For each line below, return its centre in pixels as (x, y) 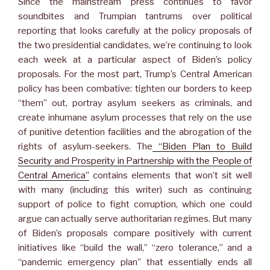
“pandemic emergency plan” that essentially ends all (135, 262)
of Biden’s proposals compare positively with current (135, 234)
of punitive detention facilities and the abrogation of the (135, 132)
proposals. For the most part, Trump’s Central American (135, 74)
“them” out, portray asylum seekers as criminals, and (135, 103)
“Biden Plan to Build (202, 147)
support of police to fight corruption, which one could (135, 205)
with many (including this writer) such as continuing (135, 190)
